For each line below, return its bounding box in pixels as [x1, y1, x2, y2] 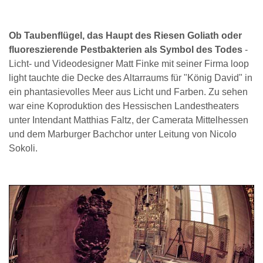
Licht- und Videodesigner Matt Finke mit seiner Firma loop [9, 59, 249, 69]
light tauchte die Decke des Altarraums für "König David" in [9, 73, 252, 83]
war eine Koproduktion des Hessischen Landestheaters [9, 101, 239, 112]
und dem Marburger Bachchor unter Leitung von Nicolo [9, 129, 237, 140]
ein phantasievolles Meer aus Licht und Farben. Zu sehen [9, 87, 248, 97]
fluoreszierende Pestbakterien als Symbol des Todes [9, 45, 245, 55]
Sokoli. [9, 143, 38, 154]
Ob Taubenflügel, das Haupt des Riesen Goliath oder [9, 31, 242, 41]
